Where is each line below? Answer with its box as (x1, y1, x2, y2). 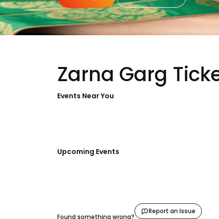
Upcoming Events (57, 147, 119, 156)
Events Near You (57, 91, 114, 101)
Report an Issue (149, 207, 196, 215)
